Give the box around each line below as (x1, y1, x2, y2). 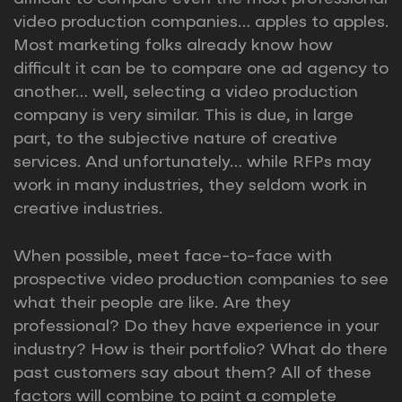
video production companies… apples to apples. (13, 14, 389, 31)
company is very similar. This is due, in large (13, 108, 354, 125)
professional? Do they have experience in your (13, 319, 379, 336)
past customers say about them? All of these (13, 365, 371, 382)
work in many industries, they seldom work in (13, 178, 367, 195)
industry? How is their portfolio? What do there (13, 342, 388, 359)
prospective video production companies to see (13, 272, 389, 289)
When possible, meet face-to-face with (13, 249, 332, 266)
